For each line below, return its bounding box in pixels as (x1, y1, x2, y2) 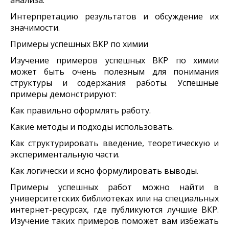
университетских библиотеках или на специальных (10, 192, 219, 204)
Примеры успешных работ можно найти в (10, 181, 219, 193)
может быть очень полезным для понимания (10, 65, 219, 77)
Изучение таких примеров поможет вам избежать (10, 215, 219, 226)
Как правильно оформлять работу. (10, 104, 151, 116)
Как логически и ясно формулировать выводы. (10, 165, 198, 176)
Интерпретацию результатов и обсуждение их (10, 10, 219, 22)
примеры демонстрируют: (10, 88, 117, 100)
